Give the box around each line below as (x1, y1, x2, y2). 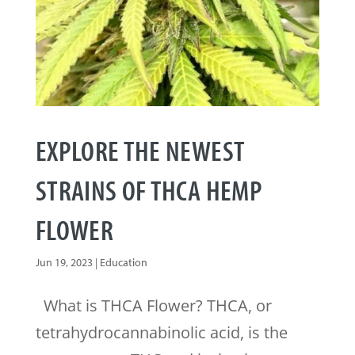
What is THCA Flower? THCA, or (35, 294, 272, 316)
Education (99, 254, 147, 269)
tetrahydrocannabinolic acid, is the (35, 321, 288, 343)
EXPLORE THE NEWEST (35, 131, 246, 168)
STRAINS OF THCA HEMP (35, 170, 262, 208)
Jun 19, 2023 (35, 254, 93, 269)
